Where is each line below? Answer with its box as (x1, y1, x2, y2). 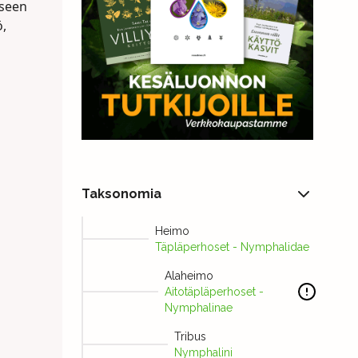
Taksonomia (81, 186, 161, 202)
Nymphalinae (164, 301, 233, 315)
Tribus (173, 330, 206, 344)
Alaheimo (164, 269, 213, 283)
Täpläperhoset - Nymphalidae (154, 241, 309, 254)
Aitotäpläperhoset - (164, 285, 264, 299)
